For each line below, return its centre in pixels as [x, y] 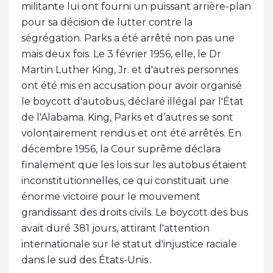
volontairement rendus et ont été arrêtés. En [131, 133]
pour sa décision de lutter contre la [107, 22]
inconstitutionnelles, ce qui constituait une [125, 180]
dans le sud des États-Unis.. [87, 260]
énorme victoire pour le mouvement [111, 196]
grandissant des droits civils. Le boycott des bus [135, 212]
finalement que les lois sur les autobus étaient [134, 165]
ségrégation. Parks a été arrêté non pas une [128, 38]
